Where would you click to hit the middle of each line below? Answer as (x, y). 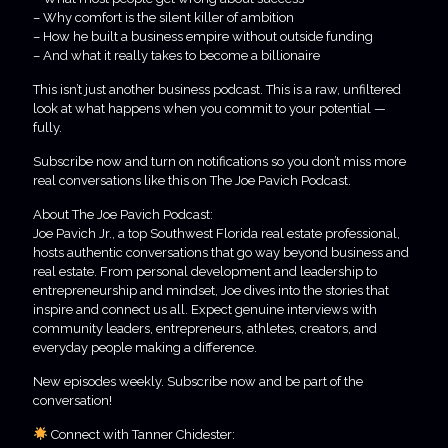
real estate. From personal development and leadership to (205, 271)
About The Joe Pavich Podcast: (123, 214)
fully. (47, 127)
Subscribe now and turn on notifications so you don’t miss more (219, 161)
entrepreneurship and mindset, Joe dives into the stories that (211, 290)
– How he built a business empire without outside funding (203, 36)
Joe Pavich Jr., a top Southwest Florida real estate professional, (216, 233)
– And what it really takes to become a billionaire (176, 55)
